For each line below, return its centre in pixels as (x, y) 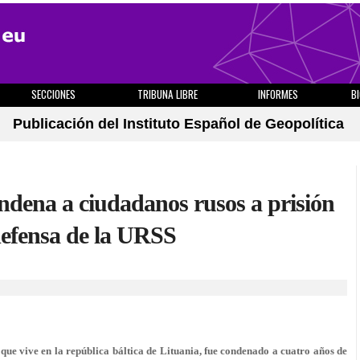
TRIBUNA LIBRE (168, 94)
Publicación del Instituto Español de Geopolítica (178, 124)
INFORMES (278, 94)
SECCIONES (53, 94)
